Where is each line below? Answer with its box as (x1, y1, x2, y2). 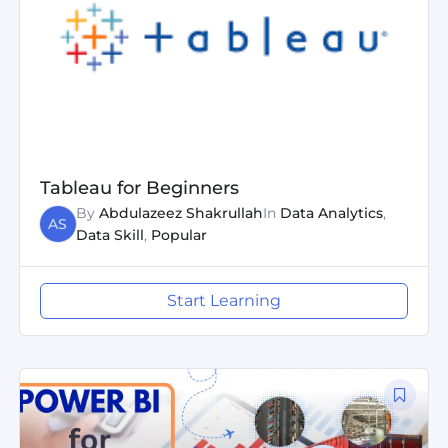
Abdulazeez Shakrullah (98, 203, 263, 222)
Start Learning (167, 290, 281, 310)
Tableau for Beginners (39, 175, 239, 199)
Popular (150, 225, 207, 244)
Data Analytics (279, 203, 383, 222)
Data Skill (75, 225, 144, 244)
